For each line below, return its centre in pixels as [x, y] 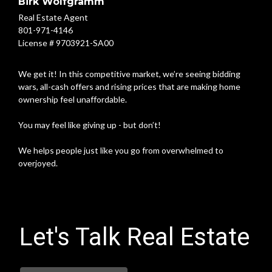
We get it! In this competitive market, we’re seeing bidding [129, 73]
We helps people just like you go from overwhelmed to [121, 150]
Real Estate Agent [53, 17]
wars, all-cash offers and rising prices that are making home [129, 86]
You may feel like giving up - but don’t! [90, 124]
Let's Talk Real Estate [134, 237]
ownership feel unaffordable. [73, 99]
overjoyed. [38, 163]
